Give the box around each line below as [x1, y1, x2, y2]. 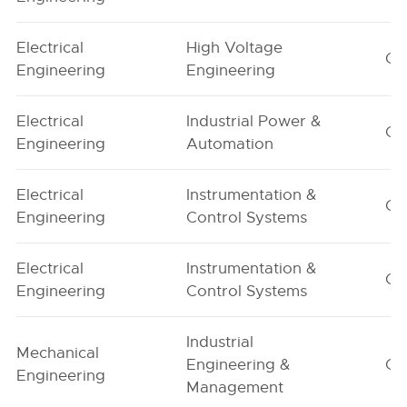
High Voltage [186, 38, 283, 57]
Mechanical [16, 343, 100, 362]
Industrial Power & [186, 112, 322, 131]
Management [186, 378, 284, 397]
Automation [186, 134, 274, 154]
